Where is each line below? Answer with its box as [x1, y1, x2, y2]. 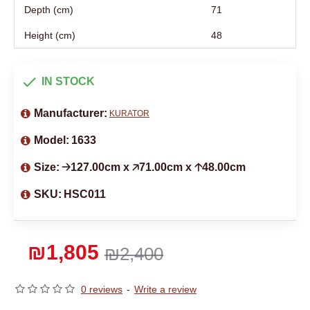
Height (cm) [24, 29, 75, 41]
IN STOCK [42, 75, 95, 88]
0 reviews [81, 283, 122, 295]
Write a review [134, 283, 197, 295]
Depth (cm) [24, 3, 73, 15]
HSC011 [64, 188, 106, 200]
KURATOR [109, 108, 149, 118]
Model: [34, 134, 69, 146]
